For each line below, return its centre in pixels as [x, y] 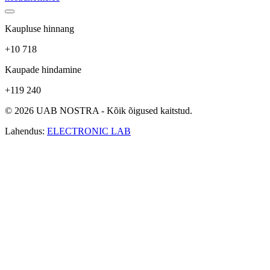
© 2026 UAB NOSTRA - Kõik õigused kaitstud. [99, 110]
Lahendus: [26, 131]
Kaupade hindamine [43, 69]
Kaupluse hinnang [39, 28]
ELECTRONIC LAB [89, 131]
